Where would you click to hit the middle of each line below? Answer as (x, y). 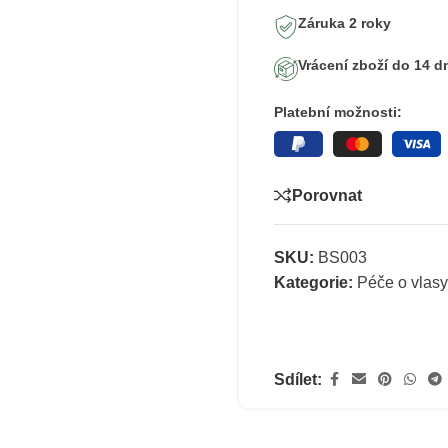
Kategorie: (313, 282)
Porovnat (327, 195)
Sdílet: (298, 379)
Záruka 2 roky (344, 23)
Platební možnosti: (338, 112)
